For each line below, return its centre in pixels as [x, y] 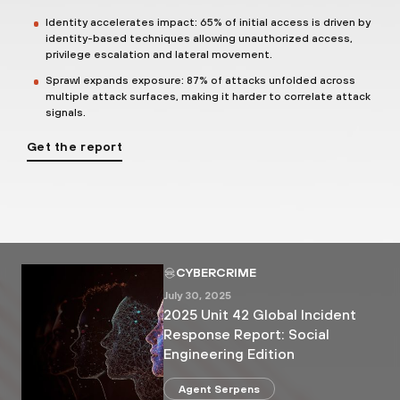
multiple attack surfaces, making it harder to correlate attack [208, 97]
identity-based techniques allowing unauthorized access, [199, 39]
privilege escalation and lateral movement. [159, 55]
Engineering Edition [229, 354]
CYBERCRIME [216, 273]
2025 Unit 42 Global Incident [259, 315]
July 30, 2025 [197, 296]
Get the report [75, 147]
